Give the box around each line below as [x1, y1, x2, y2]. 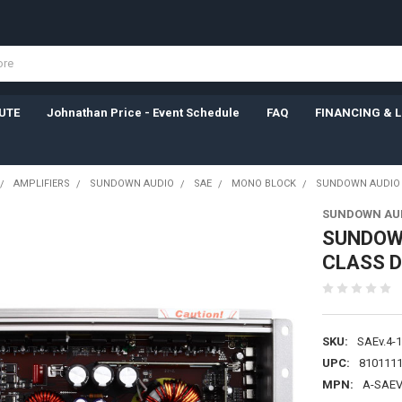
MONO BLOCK [231, 177, 296, 189]
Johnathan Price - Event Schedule [46, 105, 240, 119]
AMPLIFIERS [13, 177, 70, 189]
